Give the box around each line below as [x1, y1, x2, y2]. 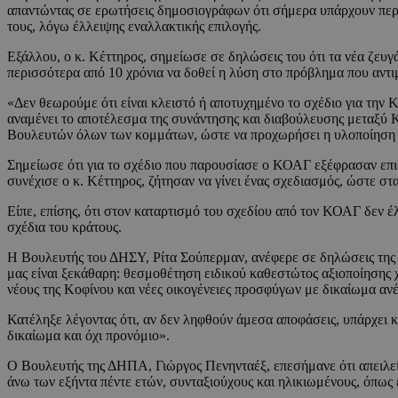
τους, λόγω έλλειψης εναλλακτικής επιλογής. [7, 19, 261, 35]
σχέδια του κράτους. [7, 219, 122, 235]
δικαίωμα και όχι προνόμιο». [7, 328, 170, 344]
